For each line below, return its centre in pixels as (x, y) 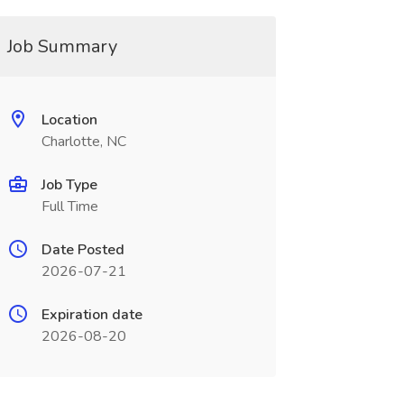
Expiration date (92, 315)
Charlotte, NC (83, 142)
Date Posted (83, 250)
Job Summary (62, 46)
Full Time (69, 207)
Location (69, 120)
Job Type (69, 185)
